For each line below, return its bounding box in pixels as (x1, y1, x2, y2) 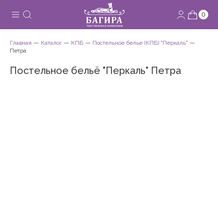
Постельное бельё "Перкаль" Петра (10, 65, 181, 76)
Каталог (41, 39, 62, 46)
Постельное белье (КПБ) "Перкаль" (92, 39, 188, 46)
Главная (10, 39, 32, 46)
